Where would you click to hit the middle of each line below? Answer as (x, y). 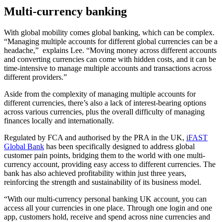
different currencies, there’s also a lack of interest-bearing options (105, 103)
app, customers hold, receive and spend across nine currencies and (107, 217)
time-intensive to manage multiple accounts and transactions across (108, 68)
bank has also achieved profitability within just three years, (95, 173)
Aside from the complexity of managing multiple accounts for (100, 94)
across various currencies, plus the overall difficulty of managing (104, 111)
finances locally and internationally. (59, 120)
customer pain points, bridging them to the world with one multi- (105, 155)
